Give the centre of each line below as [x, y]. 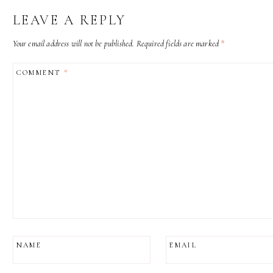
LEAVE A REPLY [69, 20]
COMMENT [40, 72]
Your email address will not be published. [73, 44]
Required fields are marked [179, 44]
